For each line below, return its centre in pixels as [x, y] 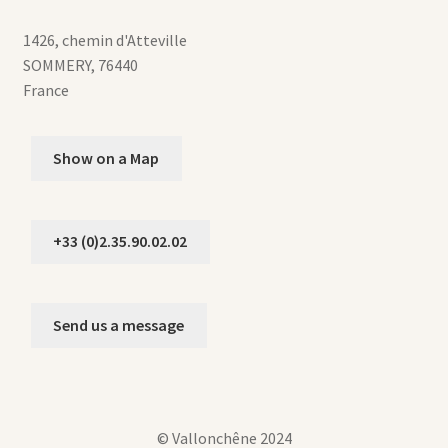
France [45, 90]
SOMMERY [56, 65]
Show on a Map [106, 158]
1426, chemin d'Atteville [104, 40]
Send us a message [119, 324]
